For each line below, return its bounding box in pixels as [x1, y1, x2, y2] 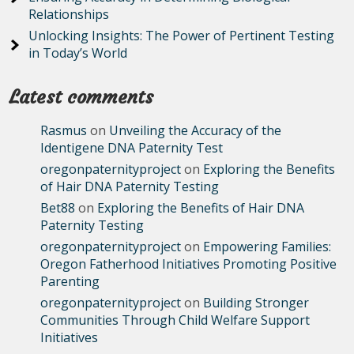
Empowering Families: [203, 238, 332, 255]
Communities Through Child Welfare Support [40, 311, 311, 329]
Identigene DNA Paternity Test [40, 139, 224, 156]
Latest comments [9, 85, 154, 109]
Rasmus [40, 122, 88, 139]
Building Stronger [203, 294, 310, 311]
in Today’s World [28, 44, 128, 62]
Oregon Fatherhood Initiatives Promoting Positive [40, 255, 337, 273]
